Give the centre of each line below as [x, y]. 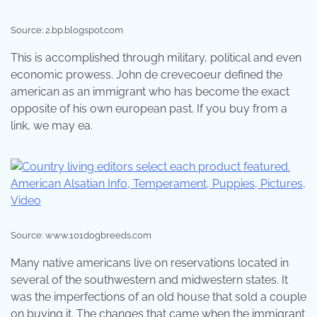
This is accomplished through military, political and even [156, 57]
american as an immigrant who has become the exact [150, 91]
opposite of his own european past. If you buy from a [149, 108]
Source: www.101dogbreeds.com [81, 235]
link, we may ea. [52, 125]
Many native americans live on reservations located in [150, 263]
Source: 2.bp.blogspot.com [67, 30]
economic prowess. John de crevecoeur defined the [146, 74]
